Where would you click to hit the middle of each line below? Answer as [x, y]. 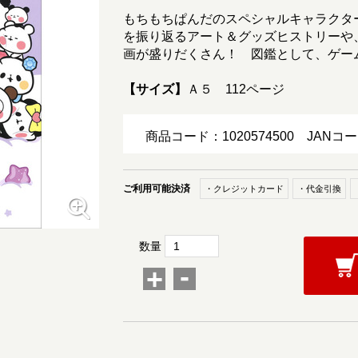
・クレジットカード [244, 188]
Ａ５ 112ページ [236, 89]
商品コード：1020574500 [226, 137]
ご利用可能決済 [157, 188]
